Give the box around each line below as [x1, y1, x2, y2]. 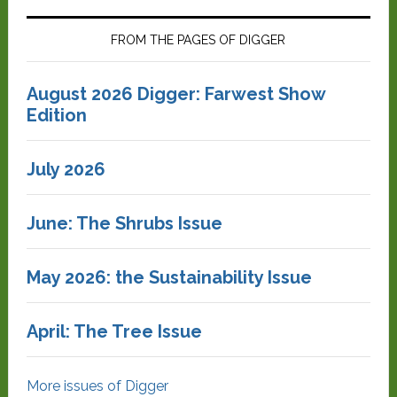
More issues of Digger [26, 378, 168, 394]
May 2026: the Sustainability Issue [26, 267, 312, 288]
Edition [26, 105, 87, 126]
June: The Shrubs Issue [26, 213, 222, 234]
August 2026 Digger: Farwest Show [26, 83, 325, 105]
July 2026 [26, 159, 105, 180]
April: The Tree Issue [26, 321, 202, 342]
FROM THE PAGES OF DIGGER [111, 33, 286, 47]
